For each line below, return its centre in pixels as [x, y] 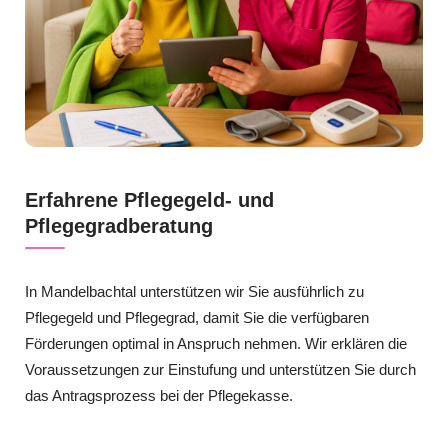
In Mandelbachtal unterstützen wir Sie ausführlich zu [194, 292]
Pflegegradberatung [119, 226]
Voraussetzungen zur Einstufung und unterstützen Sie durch [220, 370]
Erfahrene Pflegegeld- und [149, 200]
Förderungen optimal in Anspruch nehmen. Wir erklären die [216, 344]
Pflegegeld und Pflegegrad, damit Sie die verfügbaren [197, 318]
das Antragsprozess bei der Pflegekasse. [159, 396]
